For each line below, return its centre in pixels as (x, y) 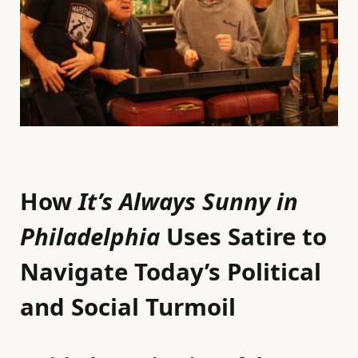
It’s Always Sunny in (188, 201)
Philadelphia (90, 236)
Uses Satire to (243, 236)
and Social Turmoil (128, 306)
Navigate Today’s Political (171, 271)
